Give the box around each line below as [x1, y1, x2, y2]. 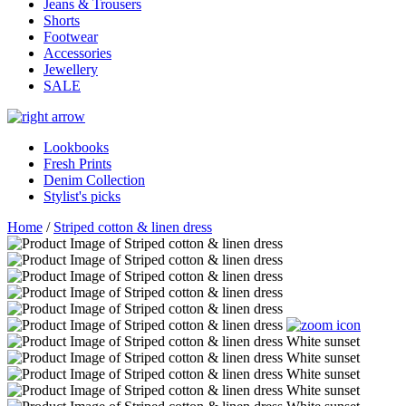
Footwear [43, 29, 98, 45]
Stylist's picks [43, 188, 121, 205]
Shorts [43, 13, 80, 29]
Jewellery [43, 62, 98, 78]
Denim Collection [43, 172, 145, 188]
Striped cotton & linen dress [53, 219, 212, 236]
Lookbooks [43, 140, 109, 156]
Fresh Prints [43, 156, 111, 172]
